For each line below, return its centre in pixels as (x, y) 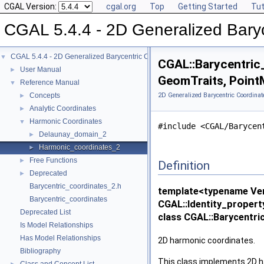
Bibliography (40, 251)
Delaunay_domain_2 (73, 134)
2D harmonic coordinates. (207, 240)
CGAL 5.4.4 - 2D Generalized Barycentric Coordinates (97, 57)
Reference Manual (50, 82)
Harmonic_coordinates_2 (80, 147)
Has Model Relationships (60, 238)
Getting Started (208, 6)
